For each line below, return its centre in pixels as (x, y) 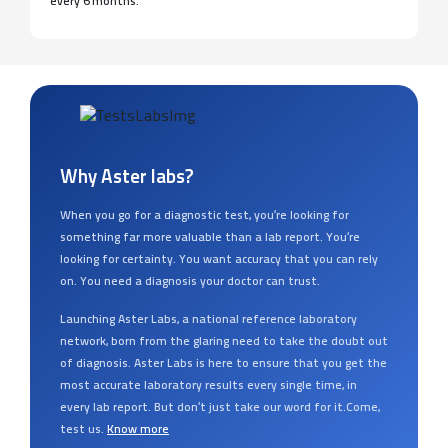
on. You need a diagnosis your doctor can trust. (190, 282)
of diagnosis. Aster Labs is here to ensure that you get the (223, 364)
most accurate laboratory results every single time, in (208, 386)
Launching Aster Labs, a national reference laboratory (208, 320)
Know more (138, 430)
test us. (82, 430)
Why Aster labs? (126, 179)
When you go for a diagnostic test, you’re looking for (204, 216)
